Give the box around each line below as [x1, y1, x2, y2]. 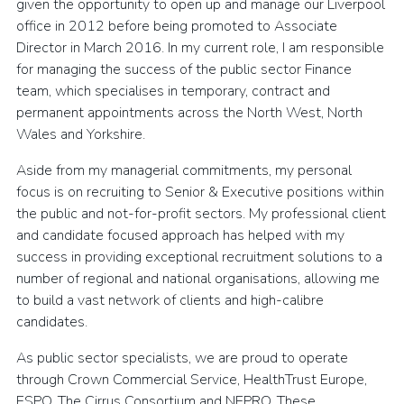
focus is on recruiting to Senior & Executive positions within [16, 182, 384, 202]
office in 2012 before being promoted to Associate [16, 16, 337, 36]
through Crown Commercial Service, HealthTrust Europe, [16, 370, 367, 390]
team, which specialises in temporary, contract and [16, 81, 330, 101]
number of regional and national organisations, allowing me [16, 269, 380, 289]
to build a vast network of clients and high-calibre [16, 290, 324, 310]
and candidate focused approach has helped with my [16, 225, 344, 245]
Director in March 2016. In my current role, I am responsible [16, 38, 384, 58]
